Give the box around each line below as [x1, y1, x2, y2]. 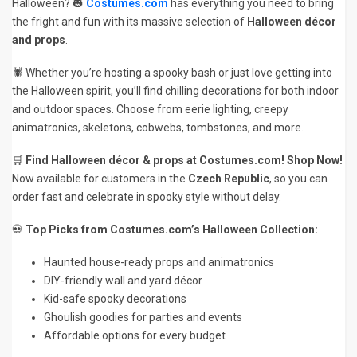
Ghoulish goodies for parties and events [44, 311, 242, 324]
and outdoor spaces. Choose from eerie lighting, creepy [12, 103, 288, 116]
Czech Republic [188, 172, 269, 185]
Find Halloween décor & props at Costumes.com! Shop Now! [25, 154, 343, 167]
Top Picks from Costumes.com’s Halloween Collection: [25, 223, 318, 236]
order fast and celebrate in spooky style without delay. [12, 190, 281, 203]
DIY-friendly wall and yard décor [44, 274, 202, 287]
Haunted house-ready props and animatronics [44, 256, 274, 269]
